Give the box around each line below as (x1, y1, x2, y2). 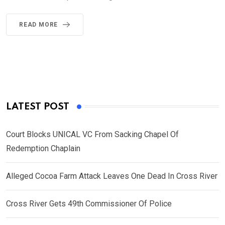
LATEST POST (6, 101, 69, 111)
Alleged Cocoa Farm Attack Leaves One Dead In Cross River (6, 171, 217, 181)
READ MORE (19, 21, 58, 28)
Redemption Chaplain (6, 143, 80, 153)
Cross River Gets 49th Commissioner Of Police (6, 198, 172, 208)
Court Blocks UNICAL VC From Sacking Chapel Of (6, 129, 179, 139)
